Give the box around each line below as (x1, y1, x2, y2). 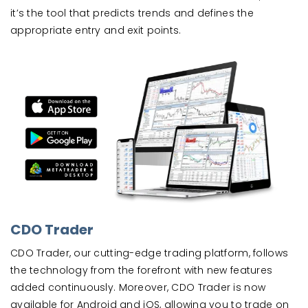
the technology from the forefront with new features (10, 263, 273, 277)
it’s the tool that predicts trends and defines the (10, 6, 254, 21)
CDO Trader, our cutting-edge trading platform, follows (10, 245, 289, 260)
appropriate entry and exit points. (10, 23, 181, 38)
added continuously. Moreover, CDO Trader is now (10, 280, 266, 294)
